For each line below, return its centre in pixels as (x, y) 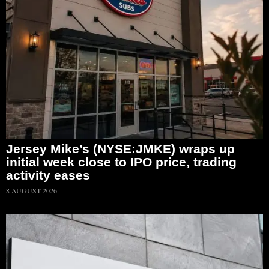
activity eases (48, 175)
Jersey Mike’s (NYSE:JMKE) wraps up (120, 148)
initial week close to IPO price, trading (121, 162)
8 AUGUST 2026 (32, 190)
